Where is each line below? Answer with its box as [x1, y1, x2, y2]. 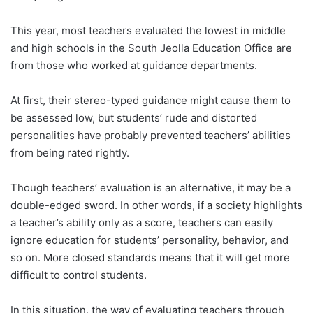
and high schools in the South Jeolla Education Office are [10, 41, 292, 54]
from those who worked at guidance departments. [10, 58, 257, 72]
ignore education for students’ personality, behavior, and [10, 233, 289, 247]
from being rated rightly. [10, 145, 129, 159]
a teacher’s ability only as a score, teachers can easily [10, 215, 273, 229]
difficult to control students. [10, 268, 147, 282]
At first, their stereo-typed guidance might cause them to [10, 93, 291, 107]
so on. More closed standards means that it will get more [10, 250, 290, 264]
